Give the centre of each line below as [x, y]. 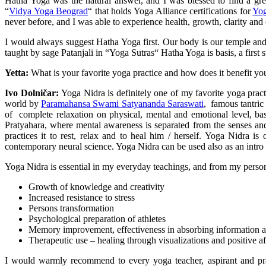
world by [23, 104]
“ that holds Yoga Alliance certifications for [170, 11]
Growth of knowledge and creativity [96, 187]
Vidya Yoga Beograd [49, 11]
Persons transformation [71, 208]
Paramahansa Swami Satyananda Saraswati [122, 104]
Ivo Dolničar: [32, 93]
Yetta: [18, 73]
